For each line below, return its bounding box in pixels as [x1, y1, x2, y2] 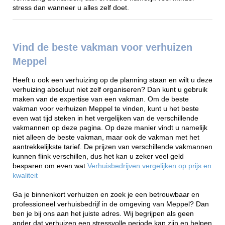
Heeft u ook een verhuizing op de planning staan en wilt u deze [13, 76, 212, 84]
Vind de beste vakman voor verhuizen [13, 42, 192, 53]
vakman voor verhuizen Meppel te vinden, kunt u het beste [13, 104, 199, 113]
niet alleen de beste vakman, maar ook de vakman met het [13, 133, 199, 141]
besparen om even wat [13, 162, 87, 170]
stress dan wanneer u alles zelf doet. [13, 4, 129, 12]
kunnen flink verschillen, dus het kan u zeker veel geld [13, 152, 184, 160]
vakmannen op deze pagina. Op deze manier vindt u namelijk [13, 124, 207, 132]
